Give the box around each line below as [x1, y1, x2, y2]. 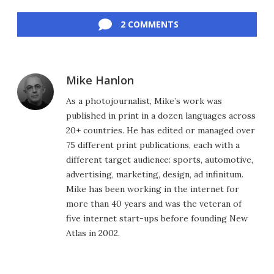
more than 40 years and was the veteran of [66, 198, 242, 209]
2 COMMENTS [120, 18, 179, 30]
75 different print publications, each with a [66, 139, 240, 150]
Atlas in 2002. [66, 228, 120, 239]
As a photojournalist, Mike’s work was [66, 95, 222, 106]
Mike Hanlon [66, 73, 134, 87]
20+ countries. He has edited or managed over [66, 125, 255, 136]
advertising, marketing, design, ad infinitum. [66, 169, 243, 180]
